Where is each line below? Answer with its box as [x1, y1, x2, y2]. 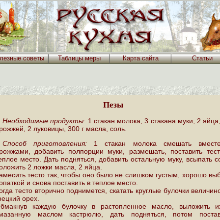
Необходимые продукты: [2, 117, 86, 125]
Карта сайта [123, 55, 159, 62]
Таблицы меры [58, 55, 101, 62]
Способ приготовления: [2, 139, 87, 148]
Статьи [192, 55, 213, 62]
